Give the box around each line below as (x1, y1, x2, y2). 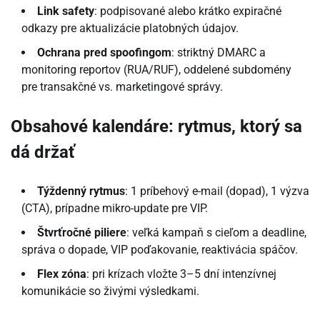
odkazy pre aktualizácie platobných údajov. (21, 21, 239, 36)
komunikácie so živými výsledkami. (21, 284, 199, 299)
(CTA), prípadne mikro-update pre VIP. (21, 201, 208, 216)
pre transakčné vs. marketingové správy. (21, 80, 223, 94)
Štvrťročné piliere (37, 226, 126, 240)
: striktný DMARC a (171, 46, 266, 60)
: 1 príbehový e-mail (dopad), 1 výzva (125, 184, 309, 199)
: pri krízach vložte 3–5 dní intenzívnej (86, 267, 276, 281)
